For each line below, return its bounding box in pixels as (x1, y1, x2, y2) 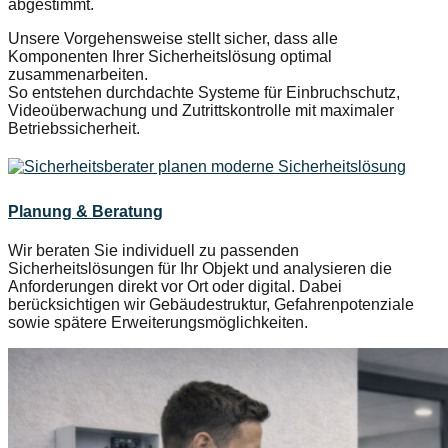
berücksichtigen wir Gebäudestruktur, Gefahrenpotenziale (8, 296, 414, 314)
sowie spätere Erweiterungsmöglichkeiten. (8, 314, 308, 332)
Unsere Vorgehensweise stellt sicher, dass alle (8, 29, 338, 47)
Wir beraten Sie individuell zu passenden (8, 242, 299, 260)
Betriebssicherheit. (8, 119, 140, 137)
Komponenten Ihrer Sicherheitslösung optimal (8, 47, 332, 65)
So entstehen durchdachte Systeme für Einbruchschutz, (8, 83, 400, 101)
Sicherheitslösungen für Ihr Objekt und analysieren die (8, 260, 392, 278)
